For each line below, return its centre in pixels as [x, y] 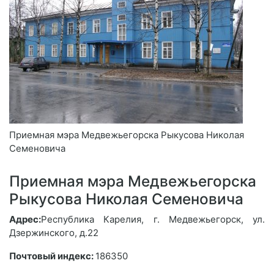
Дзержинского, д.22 [54, 233]
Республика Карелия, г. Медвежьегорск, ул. [153, 219]
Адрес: [25, 219]
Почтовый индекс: [52, 256]
